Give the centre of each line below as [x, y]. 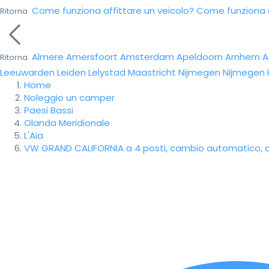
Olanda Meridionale [67, 123]
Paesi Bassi [49, 110]
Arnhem [243, 57]
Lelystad [107, 72]
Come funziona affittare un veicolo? [113, 11]
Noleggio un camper [69, 98]
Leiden [71, 72]
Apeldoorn [200, 57]
